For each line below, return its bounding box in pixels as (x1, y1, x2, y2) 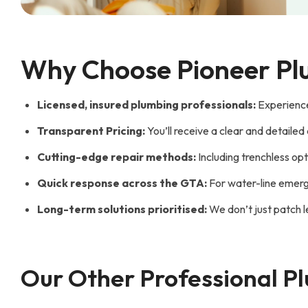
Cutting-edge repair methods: (37, 149, 196, 164)
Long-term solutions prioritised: (37, 201, 207, 216)
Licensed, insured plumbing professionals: (37, 97, 256, 111)
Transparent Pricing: (37, 123, 145, 137)
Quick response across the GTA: (37, 175, 207, 190)
